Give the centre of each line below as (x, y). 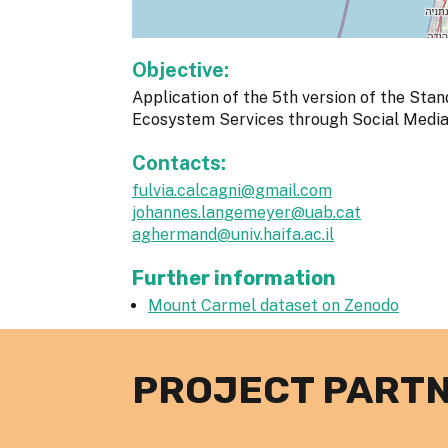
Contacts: (181, 163)
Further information (234, 278)
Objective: (183, 70)
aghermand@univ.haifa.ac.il (233, 235)
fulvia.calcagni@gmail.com (232, 191)
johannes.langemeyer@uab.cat (246, 213)
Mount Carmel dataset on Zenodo (273, 306)
